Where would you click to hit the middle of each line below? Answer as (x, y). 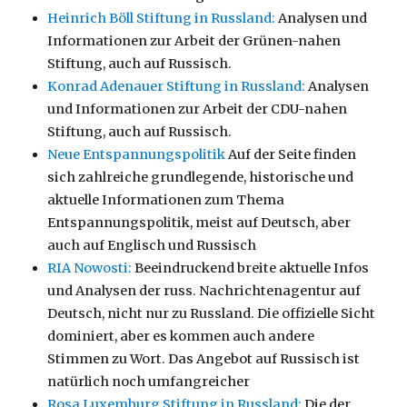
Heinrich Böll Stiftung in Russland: (162, 18)
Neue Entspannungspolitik (137, 154)
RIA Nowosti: (90, 268)
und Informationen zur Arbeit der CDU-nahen (198, 109)
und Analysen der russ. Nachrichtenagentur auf (204, 290)
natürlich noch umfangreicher (149, 381)
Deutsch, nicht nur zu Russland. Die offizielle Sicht (212, 313)
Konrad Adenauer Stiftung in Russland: (177, 86)
